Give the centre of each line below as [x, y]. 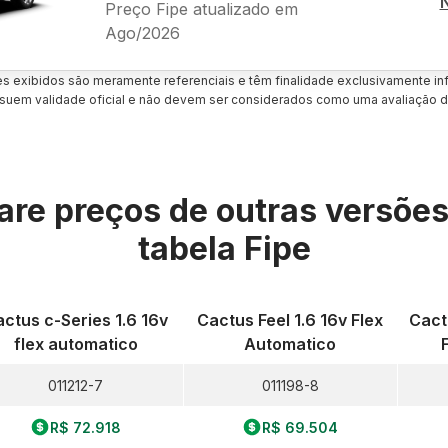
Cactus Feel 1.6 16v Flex [290, 320]
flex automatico [75, 344]
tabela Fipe [224, 248]
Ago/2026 [142, 32]
